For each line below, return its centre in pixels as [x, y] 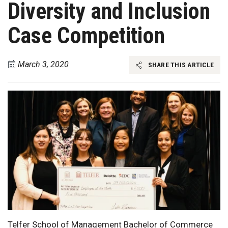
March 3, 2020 [43, 65]
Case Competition [86, 36]
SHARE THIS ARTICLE [180, 65]
